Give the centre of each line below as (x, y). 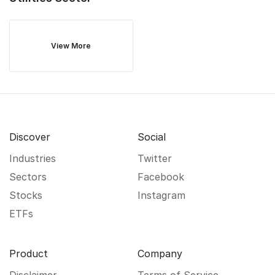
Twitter (155, 158)
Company (160, 254)
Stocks (26, 195)
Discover (30, 137)
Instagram (161, 195)
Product (29, 254)
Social (152, 137)
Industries (33, 158)
